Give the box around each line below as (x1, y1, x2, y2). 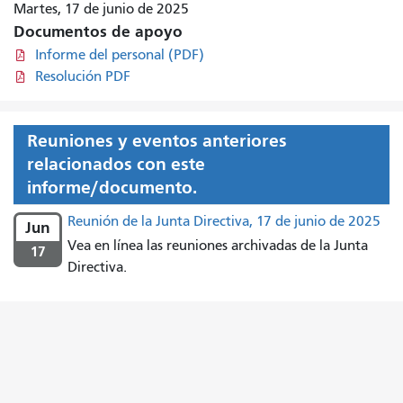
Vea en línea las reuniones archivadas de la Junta (67, 237, 368, 254)
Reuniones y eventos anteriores (27, 130, 287, 151)
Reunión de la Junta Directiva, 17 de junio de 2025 (67, 212, 381, 229)
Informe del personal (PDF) (34, 46, 204, 63)
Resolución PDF (34, 67, 130, 85)
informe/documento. (27, 176, 197, 198)
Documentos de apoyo (13, 22, 183, 41)
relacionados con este (27, 153, 205, 175)
